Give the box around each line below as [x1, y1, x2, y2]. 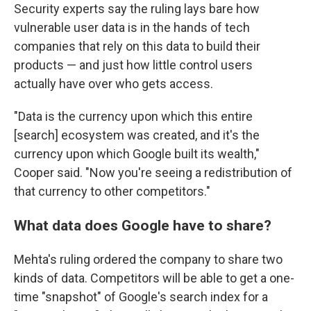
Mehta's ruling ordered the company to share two [14, 252, 283, 267]
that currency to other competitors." [14, 184, 210, 199]
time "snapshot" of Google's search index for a [14, 289, 268, 305]
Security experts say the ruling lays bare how [14, 1, 260, 17]
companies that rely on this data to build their [14, 39, 260, 54]
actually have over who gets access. [14, 76, 213, 92]
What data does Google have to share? [14, 217, 275, 235]
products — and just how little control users [14, 58, 253, 73]
